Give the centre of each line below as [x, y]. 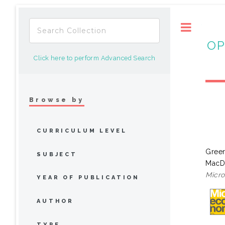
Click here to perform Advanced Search [94, 58]
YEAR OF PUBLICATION [88, 178]
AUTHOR [55, 201]
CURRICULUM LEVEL [82, 131]
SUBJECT [57, 154]
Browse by [57, 99]
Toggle [212, 27]
